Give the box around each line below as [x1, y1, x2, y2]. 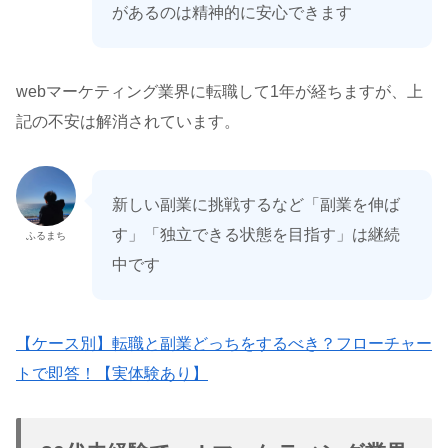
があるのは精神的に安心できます [112, 4, 352, 22]
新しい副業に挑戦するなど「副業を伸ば [112, 195, 400, 213]
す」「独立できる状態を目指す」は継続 [112, 225, 400, 243]
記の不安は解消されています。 [16, 113, 240, 131]
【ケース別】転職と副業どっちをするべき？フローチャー [16, 334, 432, 352]
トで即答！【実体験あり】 [16, 364, 208, 382]
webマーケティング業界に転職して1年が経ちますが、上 [16, 83, 423, 101]
